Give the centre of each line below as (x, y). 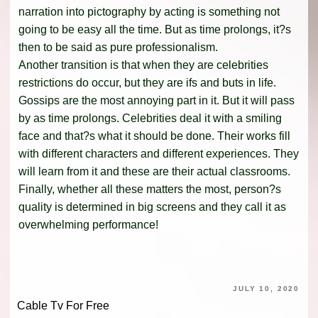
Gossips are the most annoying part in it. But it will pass (157, 100)
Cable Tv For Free (63, 306)
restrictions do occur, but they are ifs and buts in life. (147, 82)
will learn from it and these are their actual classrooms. (154, 171)
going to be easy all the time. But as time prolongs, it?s (155, 29)
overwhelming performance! (88, 224)
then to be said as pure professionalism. (118, 47)
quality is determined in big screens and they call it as (152, 207)
